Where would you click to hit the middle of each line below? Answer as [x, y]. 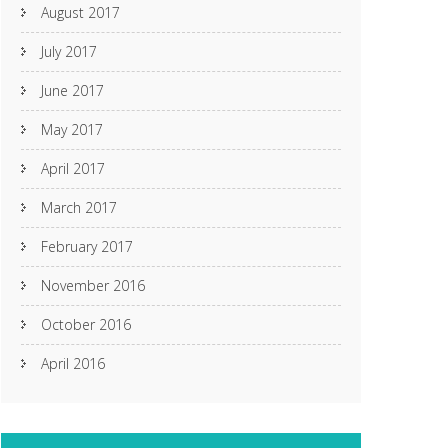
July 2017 [69, 51]
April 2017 [73, 168]
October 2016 [86, 324]
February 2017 [87, 246]
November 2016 [93, 285]
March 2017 [79, 207]
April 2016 [73, 363]
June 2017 [72, 90]
